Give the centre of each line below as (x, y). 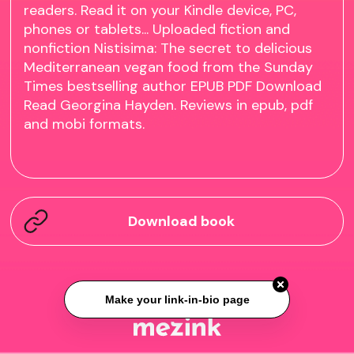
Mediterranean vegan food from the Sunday (169, 68)
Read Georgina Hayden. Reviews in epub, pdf (169, 105)
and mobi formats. (85, 124)
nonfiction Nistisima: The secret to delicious (168, 49)
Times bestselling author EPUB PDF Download (173, 87)
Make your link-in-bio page (177, 298)
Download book (181, 221)
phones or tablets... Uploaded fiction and (157, 30)
